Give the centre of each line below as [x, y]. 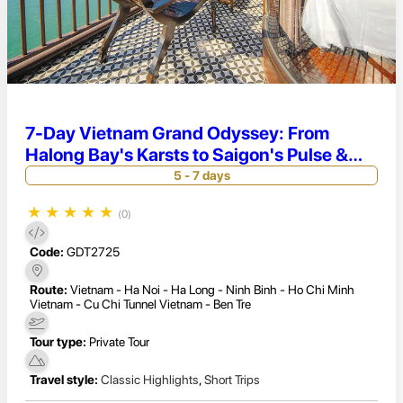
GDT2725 [93, 251]
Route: [49, 289]
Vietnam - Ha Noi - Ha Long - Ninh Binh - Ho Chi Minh [212, 289]
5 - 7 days [201, 176]
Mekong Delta [82, 177]
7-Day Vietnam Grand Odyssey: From [177, 134]
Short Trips [232, 379]
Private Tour [119, 341]
